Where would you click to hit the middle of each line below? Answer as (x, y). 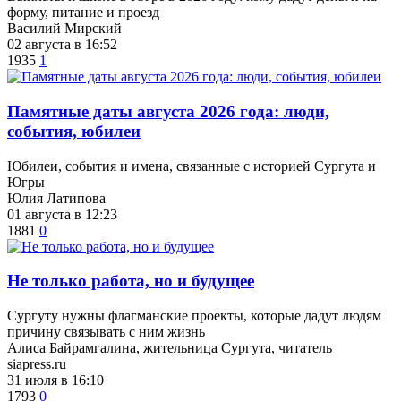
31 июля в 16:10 (55, 380)
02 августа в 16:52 (62, 45)
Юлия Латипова (56, 198)
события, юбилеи (74, 131)
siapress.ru (37, 364)
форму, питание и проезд (83, 13)
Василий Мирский (64, 29)
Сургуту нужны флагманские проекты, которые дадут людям (194, 316)
